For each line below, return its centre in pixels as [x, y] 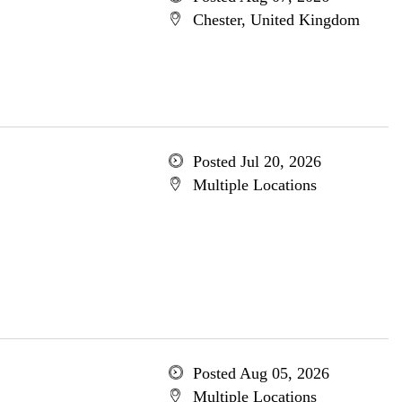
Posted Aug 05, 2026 [261, 373]
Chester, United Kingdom [276, 20]
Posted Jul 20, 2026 [257, 162]
